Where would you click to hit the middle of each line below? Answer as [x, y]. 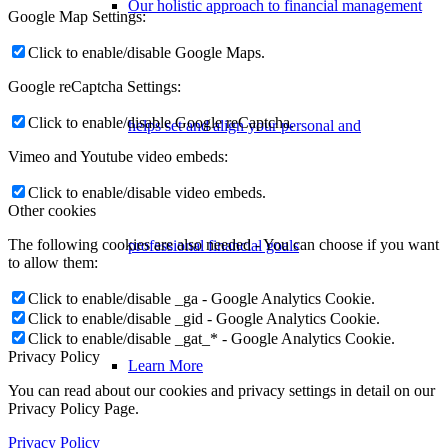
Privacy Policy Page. [73, 408]
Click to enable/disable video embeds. [147, 192]
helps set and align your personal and [244, 125]
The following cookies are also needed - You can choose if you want [223, 244]
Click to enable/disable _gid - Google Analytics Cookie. [204, 318]
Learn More [165, 365]
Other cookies [52, 210]
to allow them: [53, 262]
